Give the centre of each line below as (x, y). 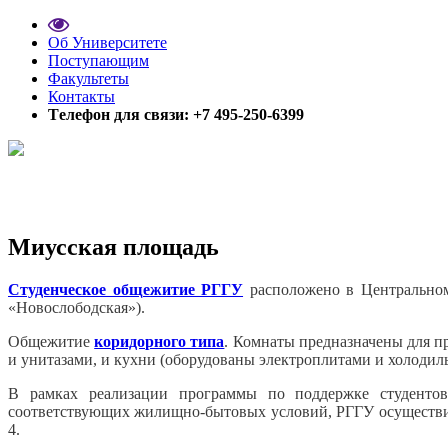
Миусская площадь (113, 246)
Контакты (81, 96)
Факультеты (88, 78)
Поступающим (98, 60)
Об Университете (107, 42)
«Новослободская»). (76, 307)
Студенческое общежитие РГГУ (126, 289)
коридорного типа (159, 341)
